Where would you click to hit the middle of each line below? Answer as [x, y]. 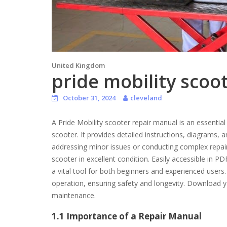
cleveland [146, 98]
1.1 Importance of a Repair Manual [127, 216]
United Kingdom [78, 66]
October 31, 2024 [89, 98]
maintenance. [74, 196]
